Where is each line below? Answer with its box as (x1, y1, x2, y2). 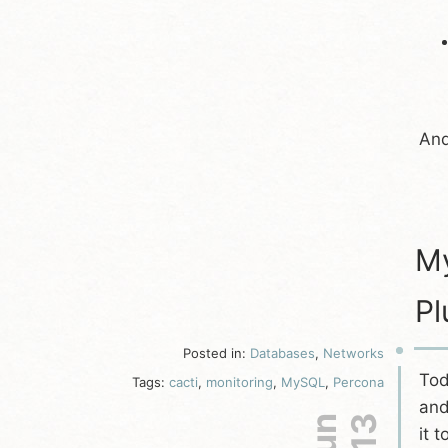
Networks (323, 345, 384, 361)
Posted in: (183, 345, 250, 361)
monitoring (206, 374, 273, 390)
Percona (333, 374, 384, 390)
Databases (250, 345, 315, 361)
